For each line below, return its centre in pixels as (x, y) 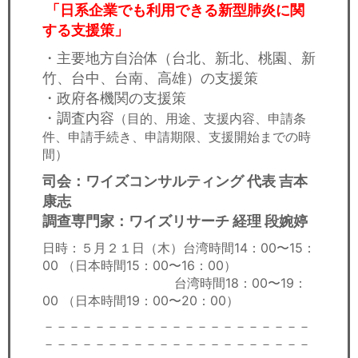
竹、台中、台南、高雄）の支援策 (150, 78)
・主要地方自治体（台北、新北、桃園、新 (179, 58)
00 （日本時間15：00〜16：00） (139, 265)
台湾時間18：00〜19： (175, 282)
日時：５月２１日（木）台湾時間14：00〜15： (179, 247)
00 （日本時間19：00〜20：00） (141, 300)
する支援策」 (86, 30)
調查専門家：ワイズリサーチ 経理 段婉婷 (175, 221)
